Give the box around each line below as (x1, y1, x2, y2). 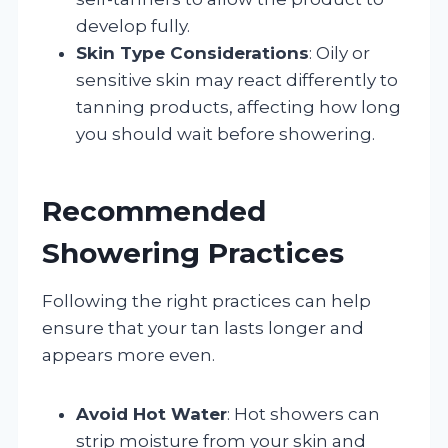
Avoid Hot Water (76, 403, 227, 424)
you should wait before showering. (76, 123, 375, 144)
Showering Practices (42, 235, 344, 270)
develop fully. (76, 15, 190, 36)
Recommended (42, 193, 266, 228)
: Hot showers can (227, 403, 380, 424)
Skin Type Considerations (76, 42, 309, 63)
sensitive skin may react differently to (76, 69, 398, 90)
